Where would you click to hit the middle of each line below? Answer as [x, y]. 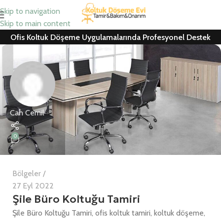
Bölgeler [27, 173]
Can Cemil [27, 112]
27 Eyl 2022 [33, 186]
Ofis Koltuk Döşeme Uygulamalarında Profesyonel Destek [110, 37]
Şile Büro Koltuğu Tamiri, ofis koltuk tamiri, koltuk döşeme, [109, 213]
